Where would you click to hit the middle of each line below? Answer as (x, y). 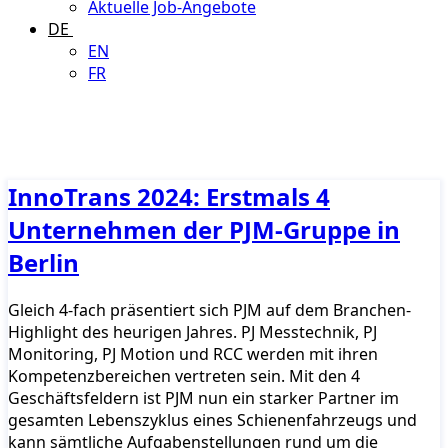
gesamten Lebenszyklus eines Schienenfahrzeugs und (212, 419)
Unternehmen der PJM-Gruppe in (204, 229)
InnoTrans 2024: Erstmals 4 (169, 196)
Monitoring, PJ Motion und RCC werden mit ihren (193, 353)
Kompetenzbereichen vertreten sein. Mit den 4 (184, 375)
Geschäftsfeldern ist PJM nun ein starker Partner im (203, 397)
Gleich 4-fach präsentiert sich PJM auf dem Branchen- (209, 309)
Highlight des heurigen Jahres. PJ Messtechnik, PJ (192, 331)
